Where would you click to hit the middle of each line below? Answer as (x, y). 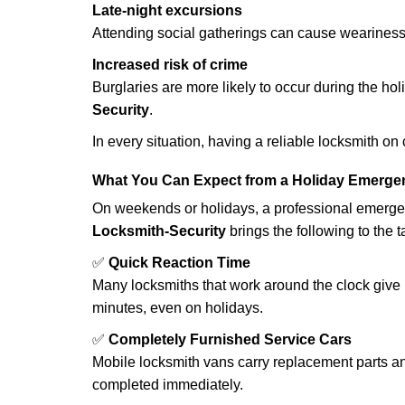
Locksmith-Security (159, 231)
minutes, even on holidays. (178, 308)
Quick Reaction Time (179, 263)
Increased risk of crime (170, 65)
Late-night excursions (167, 10)
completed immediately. (168, 385)
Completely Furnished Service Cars (230, 339)
